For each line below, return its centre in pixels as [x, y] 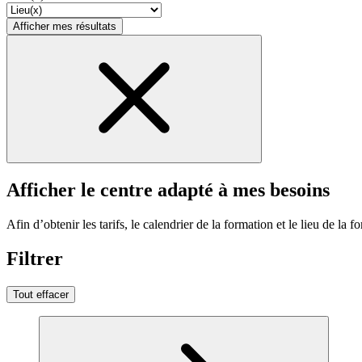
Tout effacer [41, 294]
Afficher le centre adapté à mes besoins [168, 190]
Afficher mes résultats [65, 27]
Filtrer [35, 258]
